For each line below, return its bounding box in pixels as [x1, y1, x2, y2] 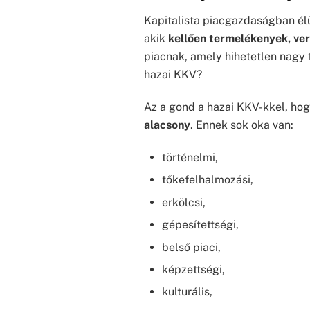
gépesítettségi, [161, 218, 239, 232]
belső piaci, [161, 240, 221, 254]
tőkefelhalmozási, [161, 173, 253, 187]
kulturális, [161, 285, 212, 299]
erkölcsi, [161, 195, 206, 209]
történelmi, [161, 150, 218, 164]
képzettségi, [161, 262, 225, 276]
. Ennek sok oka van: [190, 118, 293, 132]
